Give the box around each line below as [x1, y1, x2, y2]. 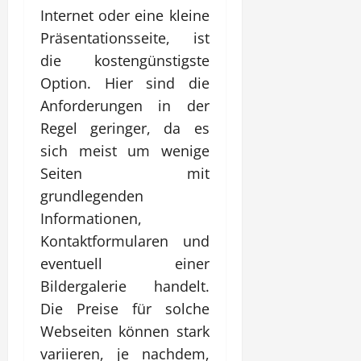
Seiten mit [40, 163, 210, 183]
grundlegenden [40, 185, 143, 205]
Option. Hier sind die [40, 73, 210, 93]
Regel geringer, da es [40, 118, 210, 138]
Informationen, [40, 208, 142, 228]
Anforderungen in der [40, 95, 210, 115]
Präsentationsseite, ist [40, 27, 210, 48]
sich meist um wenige [40, 140, 210, 160]
